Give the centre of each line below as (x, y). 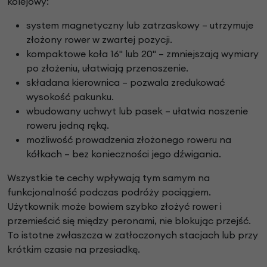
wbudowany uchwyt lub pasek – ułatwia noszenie (137, 111)
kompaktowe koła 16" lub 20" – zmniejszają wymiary (142, 54)
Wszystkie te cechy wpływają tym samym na (108, 178)
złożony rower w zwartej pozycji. (99, 40)
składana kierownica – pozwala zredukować (125, 83)
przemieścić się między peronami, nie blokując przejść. (129, 221)
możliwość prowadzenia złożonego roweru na (129, 140)
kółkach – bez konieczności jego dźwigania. (124, 154)
